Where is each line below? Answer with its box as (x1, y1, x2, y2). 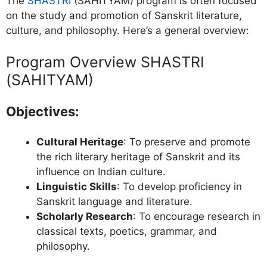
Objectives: (6, 104, 79, 120)
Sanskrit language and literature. (36, 195, 193, 208)
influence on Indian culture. (36, 166, 166, 178)
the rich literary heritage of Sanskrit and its (36, 151, 240, 163)
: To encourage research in (133, 210, 260, 223)
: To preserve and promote (123, 136, 250, 148)
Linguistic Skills (36, 181, 117, 193)
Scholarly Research (36, 210, 133, 223)
